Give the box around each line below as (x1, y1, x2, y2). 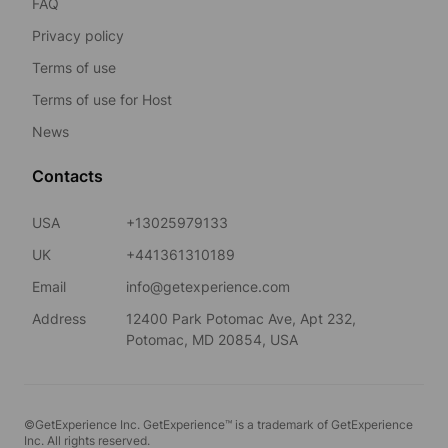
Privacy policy (32, 26, 124, 44)
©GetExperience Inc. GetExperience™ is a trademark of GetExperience (24, 416, 413, 432)
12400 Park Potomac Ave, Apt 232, (126, 309, 356, 327)
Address (32, 309, 86, 327)
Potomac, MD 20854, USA (126, 330, 298, 348)
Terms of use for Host (32, 90, 172, 108)
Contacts (32, 165, 103, 186)
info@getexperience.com (126, 277, 290, 295)
